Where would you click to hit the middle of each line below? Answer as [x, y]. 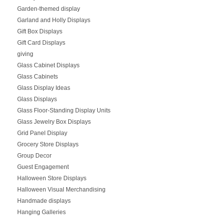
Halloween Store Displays [52, 178]
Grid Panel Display [42, 133]
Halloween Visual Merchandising [61, 189]
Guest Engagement [43, 167]
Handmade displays [44, 201]
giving [25, 54]
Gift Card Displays [41, 42]
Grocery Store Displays [48, 144]
